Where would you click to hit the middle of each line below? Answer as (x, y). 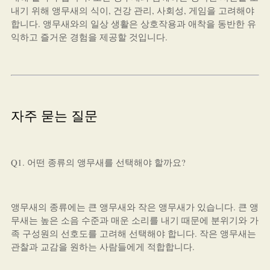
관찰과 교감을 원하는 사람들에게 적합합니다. (102, 246)
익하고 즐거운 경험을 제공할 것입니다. (89, 37)
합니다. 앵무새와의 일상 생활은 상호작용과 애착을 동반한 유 (133, 24)
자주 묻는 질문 (54, 115)
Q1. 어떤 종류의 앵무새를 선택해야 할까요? (98, 162)
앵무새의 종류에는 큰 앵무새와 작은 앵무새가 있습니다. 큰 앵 (134, 207)
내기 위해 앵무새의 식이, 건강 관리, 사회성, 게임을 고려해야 (132, 10)
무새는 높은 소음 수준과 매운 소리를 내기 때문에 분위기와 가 (134, 220)
